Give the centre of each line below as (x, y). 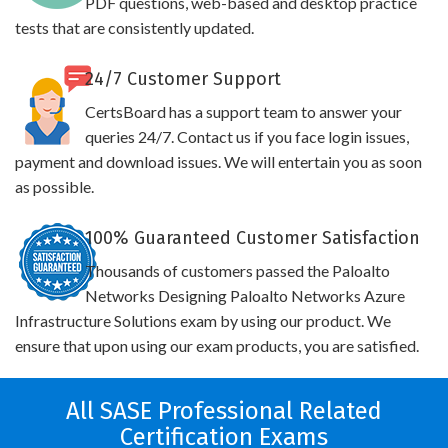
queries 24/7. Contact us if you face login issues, (246, 136)
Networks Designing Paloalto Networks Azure (244, 295)
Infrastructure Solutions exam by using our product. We (203, 320)
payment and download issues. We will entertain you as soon (218, 161)
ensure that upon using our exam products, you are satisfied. (217, 345)
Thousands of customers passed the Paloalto (237, 270)
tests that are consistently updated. (134, 27)
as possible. (54, 186)
